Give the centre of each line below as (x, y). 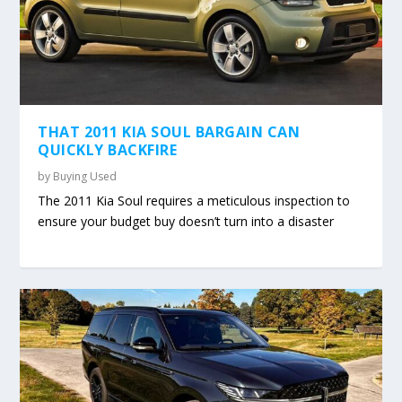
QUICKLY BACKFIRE (108, 149)
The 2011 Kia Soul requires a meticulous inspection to (194, 200)
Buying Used (85, 176)
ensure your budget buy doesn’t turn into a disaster (186, 221)
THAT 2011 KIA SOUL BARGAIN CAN (169, 131)
